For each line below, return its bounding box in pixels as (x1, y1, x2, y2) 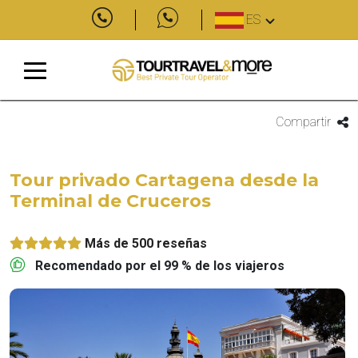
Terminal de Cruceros (10, 190, 211, 212)
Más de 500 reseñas (85, 236, 207, 251)
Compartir (275, 114, 331, 129)
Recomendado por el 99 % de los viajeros (35, 258, 284, 273)
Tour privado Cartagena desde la (10, 169, 319, 191)
